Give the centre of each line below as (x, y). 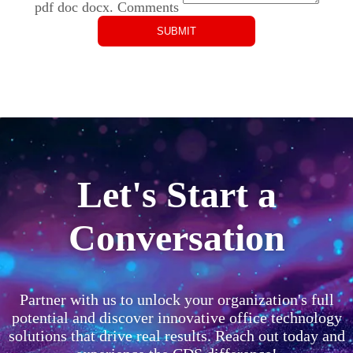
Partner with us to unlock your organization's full (176, 299)
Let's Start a (176, 194)
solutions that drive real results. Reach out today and (176, 335)
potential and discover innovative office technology (176, 317)
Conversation (176, 237)
